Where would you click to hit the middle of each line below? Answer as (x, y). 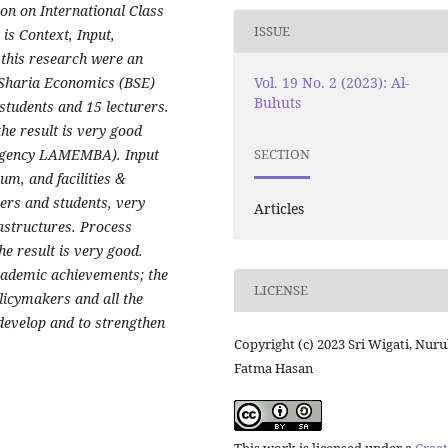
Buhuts (278, 102)
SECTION (282, 154)
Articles (279, 208)
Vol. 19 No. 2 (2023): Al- (332, 82)
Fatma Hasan (273, 367)
